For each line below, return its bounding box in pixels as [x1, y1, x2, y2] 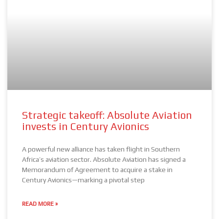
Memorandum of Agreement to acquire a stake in [22, 166, 173, 174]
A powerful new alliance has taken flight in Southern [22, 145, 180, 153]
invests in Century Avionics [22, 120, 149, 132]
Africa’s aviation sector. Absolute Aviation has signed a [22, 155, 186, 163]
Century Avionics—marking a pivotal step [22, 176, 145, 184]
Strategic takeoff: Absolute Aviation [22, 109, 192, 121]
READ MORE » [22, 200, 58, 207]
